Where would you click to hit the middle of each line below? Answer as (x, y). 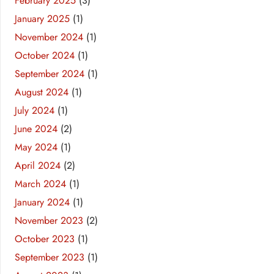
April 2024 (38, 166)
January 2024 (42, 202)
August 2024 (42, 92)
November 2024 (49, 37)
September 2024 (50, 74)
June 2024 (36, 129)
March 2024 (40, 184)
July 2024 (35, 111)
